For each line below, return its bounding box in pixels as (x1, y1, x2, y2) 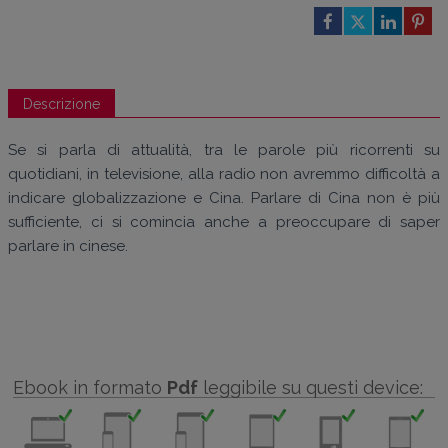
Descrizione (23, 96, 100, 112)
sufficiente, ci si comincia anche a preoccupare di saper (8, 213, 440, 231)
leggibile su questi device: (198, 377, 423, 398)
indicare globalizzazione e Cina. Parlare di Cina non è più (8, 189, 440, 207)
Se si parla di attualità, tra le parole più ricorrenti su (8, 141, 440, 159)
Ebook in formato (13, 377, 167, 398)
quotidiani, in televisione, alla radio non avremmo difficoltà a (8, 165, 440, 183)
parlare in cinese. (8, 237, 128, 255)
